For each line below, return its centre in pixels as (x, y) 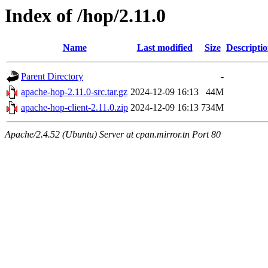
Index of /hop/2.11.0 (85, 16)
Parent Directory (52, 77)
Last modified (165, 48)
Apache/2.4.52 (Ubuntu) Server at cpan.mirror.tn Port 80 (113, 135)
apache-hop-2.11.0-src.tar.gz (74, 92)
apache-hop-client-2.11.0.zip (74, 108)
